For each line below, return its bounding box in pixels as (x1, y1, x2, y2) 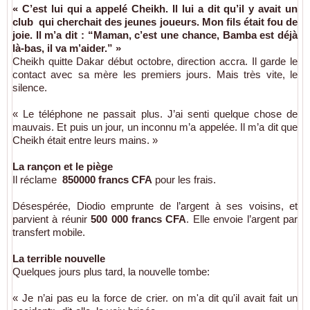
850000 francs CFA (60, 173, 152, 185)
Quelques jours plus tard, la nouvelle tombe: (12, 265, 210, 277)
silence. (12, 81, 47, 93)
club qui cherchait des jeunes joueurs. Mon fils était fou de (12, 15, 298, 28)
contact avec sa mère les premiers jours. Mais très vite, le (12, 68, 298, 80)
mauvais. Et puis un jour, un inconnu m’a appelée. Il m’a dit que (12, 120, 298, 133)
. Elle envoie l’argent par (186, 212, 298, 225)
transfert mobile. (12, 226, 85, 238)
